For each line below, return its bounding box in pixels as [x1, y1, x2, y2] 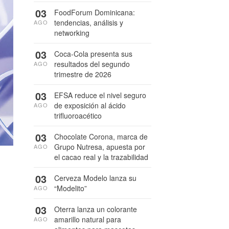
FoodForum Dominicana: [54, 7, 135, 17]
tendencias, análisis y [54, 17, 123, 28]
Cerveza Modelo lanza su [54, 173, 136, 183]
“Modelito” [54, 183, 87, 193]
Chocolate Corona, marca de [54, 131, 148, 142]
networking [54, 28, 89, 38]
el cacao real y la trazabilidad [54, 152, 148, 162]
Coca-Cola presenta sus [54, 49, 132, 59]
